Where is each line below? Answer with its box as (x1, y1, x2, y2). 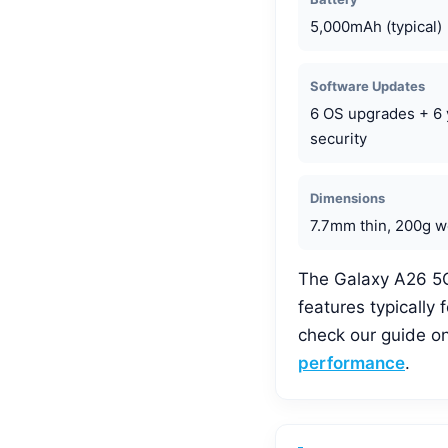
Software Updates (310, 77, 425, 94)
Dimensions (310, 189, 385, 206)
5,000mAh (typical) (310, 16, 442, 36)
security (310, 128, 367, 148)
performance (298, 352, 405, 373)
